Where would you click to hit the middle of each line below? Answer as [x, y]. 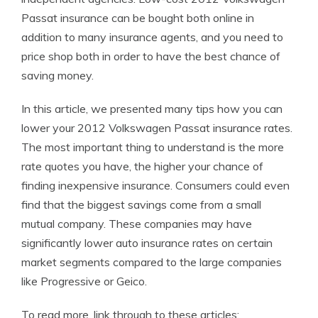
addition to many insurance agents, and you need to [152, 37]
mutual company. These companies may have [137, 224]
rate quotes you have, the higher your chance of [142, 166]
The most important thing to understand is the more [153, 147]
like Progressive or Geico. [84, 281]
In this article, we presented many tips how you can [152, 109]
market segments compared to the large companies [152, 262]
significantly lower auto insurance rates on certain [147, 243]
